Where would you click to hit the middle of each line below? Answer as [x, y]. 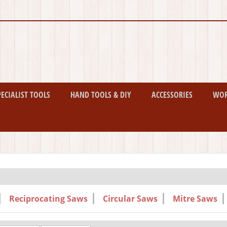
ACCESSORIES [172, 95]
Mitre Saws [195, 199]
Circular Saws [130, 199]
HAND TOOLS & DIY [101, 95]
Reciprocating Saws [48, 199]
